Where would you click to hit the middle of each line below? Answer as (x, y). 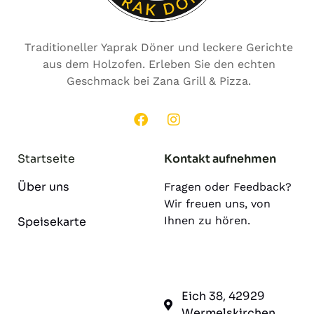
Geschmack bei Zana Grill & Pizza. (159, 81)
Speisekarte (52, 221)
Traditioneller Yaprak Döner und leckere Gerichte (159, 48)
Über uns (43, 186)
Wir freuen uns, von (217, 203)
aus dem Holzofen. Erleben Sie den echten (159, 64)
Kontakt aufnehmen (220, 158)
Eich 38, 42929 (223, 296)
